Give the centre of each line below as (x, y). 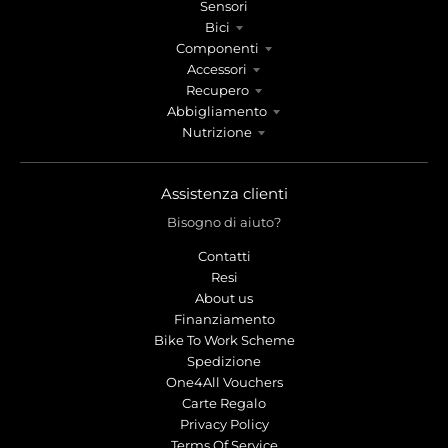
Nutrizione (217, 131)
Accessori (217, 68)
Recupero (217, 89)
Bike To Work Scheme (224, 339)
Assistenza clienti (224, 193)
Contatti (224, 255)
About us (224, 297)
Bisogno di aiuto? (224, 221)
